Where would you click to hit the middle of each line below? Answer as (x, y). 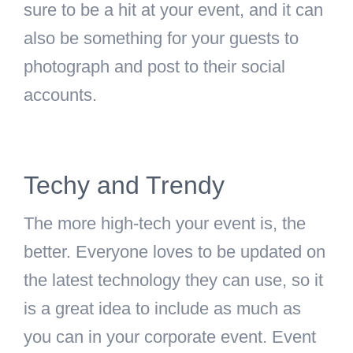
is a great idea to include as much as (162, 309)
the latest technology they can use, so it (173, 281)
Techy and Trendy (128, 185)
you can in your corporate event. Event (170, 337)
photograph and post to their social (154, 66)
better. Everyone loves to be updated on (175, 252)
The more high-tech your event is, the (165, 224)
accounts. (60, 95)
